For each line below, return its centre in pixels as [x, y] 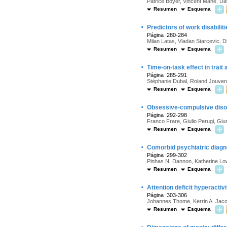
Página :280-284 [167, 35]
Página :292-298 [167, 115]
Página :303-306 [167, 195]
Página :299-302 [167, 155]
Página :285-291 [167, 75]
